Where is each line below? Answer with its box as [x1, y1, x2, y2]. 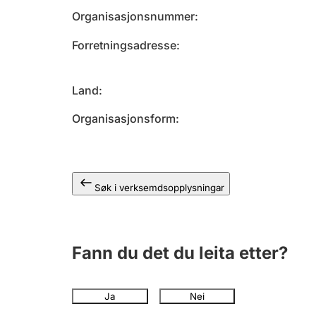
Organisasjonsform [72, 111, 176, 126]
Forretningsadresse [72, 38, 176, 52]
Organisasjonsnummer [72, 9, 195, 23]
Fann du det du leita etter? [72, 243, 288, 263]
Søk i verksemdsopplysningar [95, 182, 224, 193]
